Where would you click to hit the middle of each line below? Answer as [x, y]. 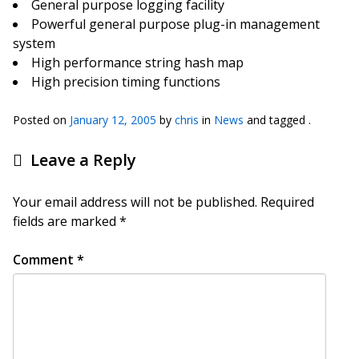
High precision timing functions [126, 82]
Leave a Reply [83, 160]
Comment [45, 260]
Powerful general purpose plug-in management [175, 24]
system [34, 43]
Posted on [41, 120]
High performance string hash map [137, 63]
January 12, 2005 [113, 120]
